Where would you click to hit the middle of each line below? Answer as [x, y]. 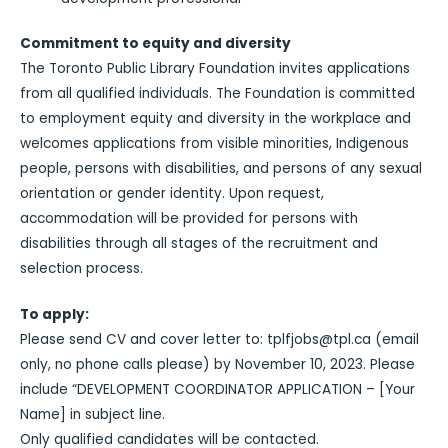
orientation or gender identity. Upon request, [172, 194]
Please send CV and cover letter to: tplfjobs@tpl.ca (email [219, 339]
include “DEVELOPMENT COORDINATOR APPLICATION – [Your [217, 389]
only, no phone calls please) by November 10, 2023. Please [217, 364]
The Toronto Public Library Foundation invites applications [215, 69]
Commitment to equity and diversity [155, 44]
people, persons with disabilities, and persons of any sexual [221, 169]
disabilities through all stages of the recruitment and [199, 244]
